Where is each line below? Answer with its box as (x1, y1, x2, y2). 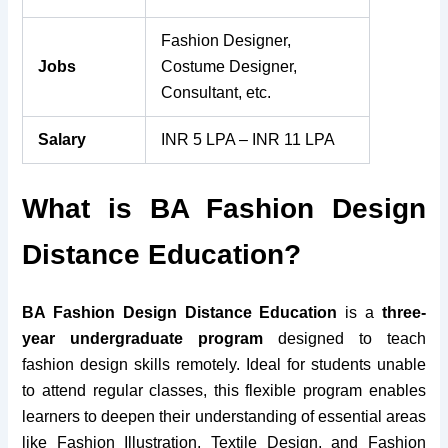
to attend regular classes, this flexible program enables (22, 381, 426, 399)
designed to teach (263, 329, 426, 347)
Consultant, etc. (161, 83, 272, 101)
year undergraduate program (22, 329, 264, 347)
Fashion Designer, (161, 31, 292, 49)
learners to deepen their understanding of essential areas (22, 407, 426, 425)
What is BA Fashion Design (22, 192, 426, 224)
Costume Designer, (161, 57, 298, 75)
